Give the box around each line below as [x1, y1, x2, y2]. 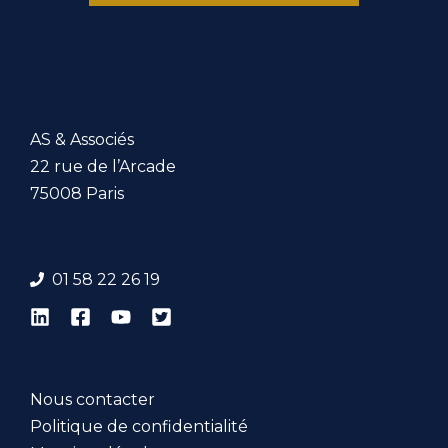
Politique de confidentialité [30, 417, 248, 437]
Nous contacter [30, 390, 155, 410]
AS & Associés [30, 130, 134, 150]
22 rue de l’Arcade [30, 157, 176, 177]
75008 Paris [30, 184, 124, 204]
